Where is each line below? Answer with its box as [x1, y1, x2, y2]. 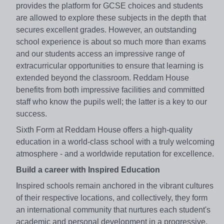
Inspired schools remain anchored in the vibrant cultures [16, 181, 213, 190]
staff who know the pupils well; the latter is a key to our [16, 97, 207, 106]
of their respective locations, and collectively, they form [16, 193, 207, 202]
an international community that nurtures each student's [16, 205, 210, 214]
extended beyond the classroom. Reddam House [16, 73, 189, 82]
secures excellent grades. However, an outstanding [16, 25, 196, 34]
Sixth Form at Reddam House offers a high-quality [16, 125, 192, 134]
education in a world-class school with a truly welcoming [16, 137, 214, 146]
